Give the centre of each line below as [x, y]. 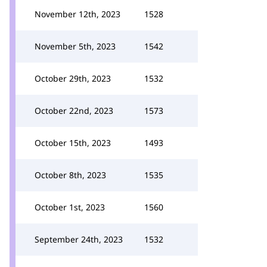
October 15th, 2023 [73, 143]
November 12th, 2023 [77, 14]
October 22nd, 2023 [74, 111]
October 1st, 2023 [70, 207]
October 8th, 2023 [70, 175]
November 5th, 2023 [75, 46]
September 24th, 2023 [79, 239]
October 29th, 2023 [73, 78]
